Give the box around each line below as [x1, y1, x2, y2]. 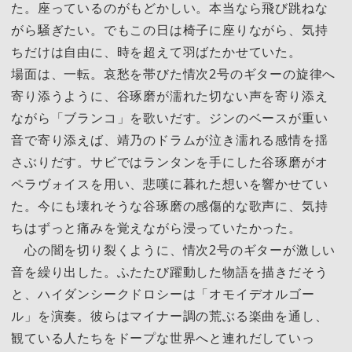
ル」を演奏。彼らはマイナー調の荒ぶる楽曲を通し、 [11, 306, 328, 324]
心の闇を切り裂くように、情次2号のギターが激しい [11, 240, 336, 258]
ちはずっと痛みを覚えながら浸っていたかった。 [11, 218, 302, 236]
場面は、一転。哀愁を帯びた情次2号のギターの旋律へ [11, 64, 336, 82]
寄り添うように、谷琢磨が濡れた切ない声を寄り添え [11, 86, 328, 104]
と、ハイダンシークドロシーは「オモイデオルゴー [11, 284, 315, 302]
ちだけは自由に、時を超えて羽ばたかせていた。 [11, 42, 302, 60]
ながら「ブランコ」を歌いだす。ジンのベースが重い [11, 108, 328, 126]
